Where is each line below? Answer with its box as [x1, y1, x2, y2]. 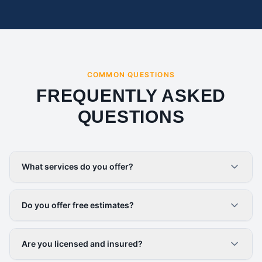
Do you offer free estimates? [22, 200, 134, 210]
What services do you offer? [22, 161, 133, 171]
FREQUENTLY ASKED [36, 86, 226, 105]
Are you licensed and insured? [22, 239, 143, 249]
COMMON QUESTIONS [87, 70, 175, 79]
